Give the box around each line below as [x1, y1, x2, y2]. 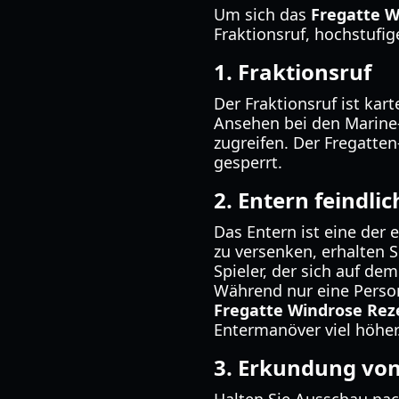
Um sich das [214, 4, 311, 25]
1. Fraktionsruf [214, 57, 371, 86]
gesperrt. [214, 151, 282, 173]
